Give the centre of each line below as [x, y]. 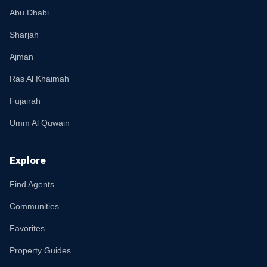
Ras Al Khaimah [39, 79]
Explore [28, 160]
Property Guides [40, 250]
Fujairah [25, 101]
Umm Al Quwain [40, 123]
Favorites [27, 228]
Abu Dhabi [29, 13]
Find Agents [32, 184]
